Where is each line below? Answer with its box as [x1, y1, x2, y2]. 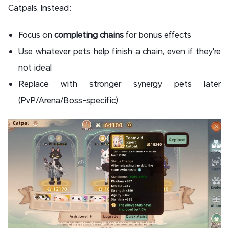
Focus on [18, 29, 54, 40]
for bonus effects [124, 29, 191, 40]
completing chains [54, 29, 124, 40]
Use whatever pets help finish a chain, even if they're [18, 45, 221, 56]
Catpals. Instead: [8, 2, 71, 13]
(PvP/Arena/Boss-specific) [18, 94, 118, 105]
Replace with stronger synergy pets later [18, 78, 221, 89]
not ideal [18, 61, 52, 73]
